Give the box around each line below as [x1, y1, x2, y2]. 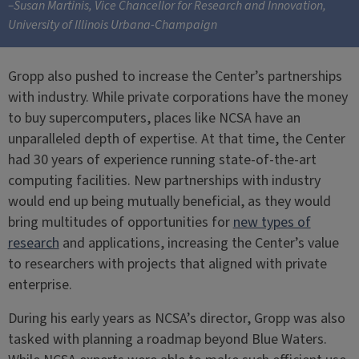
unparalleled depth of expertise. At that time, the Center [7, 129, 345, 149]
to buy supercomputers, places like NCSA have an [7, 108, 301, 128]
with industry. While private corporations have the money [7, 87, 348, 107]
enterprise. [7, 275, 72, 295]
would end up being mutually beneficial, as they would [7, 192, 331, 212]
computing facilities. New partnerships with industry [7, 171, 321, 191]
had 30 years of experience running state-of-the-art [7, 150, 317, 170]
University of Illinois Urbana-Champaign [7, 16, 217, 34]
